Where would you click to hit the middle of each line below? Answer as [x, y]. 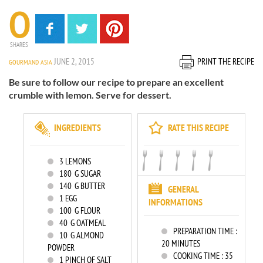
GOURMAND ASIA [31, 62]
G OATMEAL [87, 223]
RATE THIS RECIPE [198, 127]
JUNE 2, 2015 [74, 61]
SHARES [19, 45]
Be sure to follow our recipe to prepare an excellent [116, 82]
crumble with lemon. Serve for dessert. [90, 95]
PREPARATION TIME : [205, 231]
